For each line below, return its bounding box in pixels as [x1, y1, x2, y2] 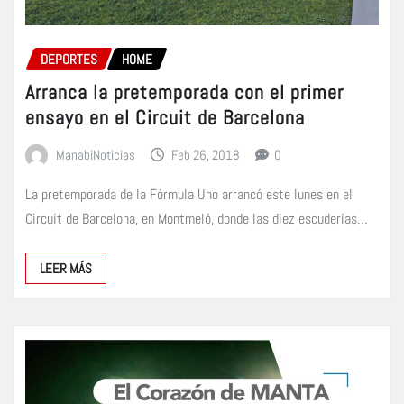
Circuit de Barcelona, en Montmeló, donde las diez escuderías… [25, 208, 368, 228]
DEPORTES [41, 50, 97, 69]
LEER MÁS [40, 259, 92, 277]
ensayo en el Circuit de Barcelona [25, 104, 305, 130]
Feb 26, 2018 [171, 145, 241, 163]
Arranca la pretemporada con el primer [25, 78, 344, 105]
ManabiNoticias [55, 145, 135, 163]
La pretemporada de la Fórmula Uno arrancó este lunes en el [25, 184, 353, 204]
